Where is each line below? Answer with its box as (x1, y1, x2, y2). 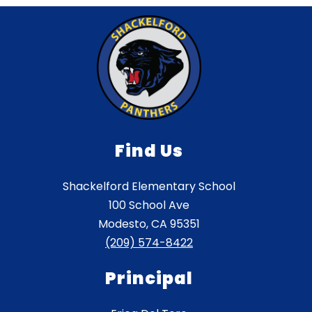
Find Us (115, 139, 183, 163)
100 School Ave (109, 197, 189, 214)
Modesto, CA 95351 (98, 216, 200, 233)
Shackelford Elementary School (63, 178, 235, 195)
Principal (105, 267, 193, 290)
